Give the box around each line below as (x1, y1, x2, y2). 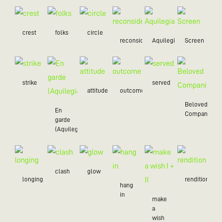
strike (22, 79, 37, 86)
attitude (87, 87, 108, 94)
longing (22, 175, 43, 182)
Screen (184, 37, 204, 44)
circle (87, 29, 103, 36)
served (152, 79, 170, 86)
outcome (119, 87, 145, 94)
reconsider (119, 37, 149, 44)
